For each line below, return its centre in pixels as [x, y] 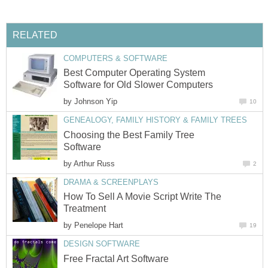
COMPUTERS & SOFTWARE [115, 58]
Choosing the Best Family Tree [129, 135]
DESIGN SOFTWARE [102, 244]
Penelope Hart [99, 226]
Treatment [85, 209]
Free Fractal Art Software [116, 258]
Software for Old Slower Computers [138, 85]
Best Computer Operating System [134, 73]
